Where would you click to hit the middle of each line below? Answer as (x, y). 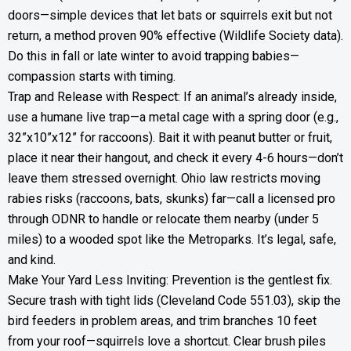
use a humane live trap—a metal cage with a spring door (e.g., (173, 117)
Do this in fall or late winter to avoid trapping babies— (154, 56)
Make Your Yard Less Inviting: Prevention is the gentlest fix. (170, 280)
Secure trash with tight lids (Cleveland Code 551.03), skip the (174, 300)
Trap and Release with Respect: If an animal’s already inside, (172, 97)
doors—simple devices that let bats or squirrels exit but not (170, 15)
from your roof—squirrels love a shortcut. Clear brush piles (167, 341)
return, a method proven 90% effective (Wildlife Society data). (175, 36)
